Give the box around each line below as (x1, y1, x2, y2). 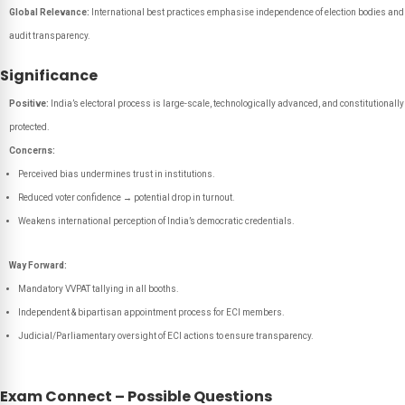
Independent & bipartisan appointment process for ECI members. (18, 307, 285, 317)
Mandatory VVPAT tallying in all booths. (18, 284, 179, 294)
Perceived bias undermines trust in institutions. (18, 169, 215, 179)
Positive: (9, 99, 49, 108)
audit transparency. (9, 31, 90, 41)
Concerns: (9, 146, 55, 155)
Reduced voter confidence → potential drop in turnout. (18, 193, 235, 202)
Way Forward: (9, 260, 67, 270)
